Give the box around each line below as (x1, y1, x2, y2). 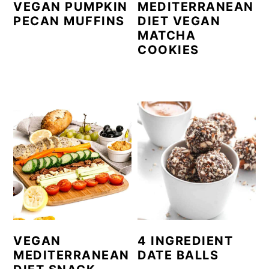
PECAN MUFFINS (13, 14, 125, 29)
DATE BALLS (138, 247, 219, 262)
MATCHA (138, 28, 196, 43)
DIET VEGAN (138, 14, 221, 29)
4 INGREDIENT (138, 233, 234, 248)
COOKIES (138, 43, 199, 58)
